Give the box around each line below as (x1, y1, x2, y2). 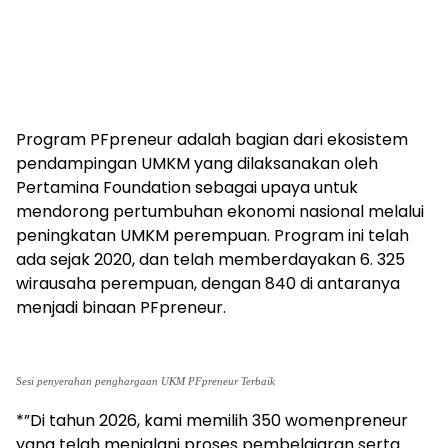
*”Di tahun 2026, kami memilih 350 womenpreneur (16, 408, 408, 432)
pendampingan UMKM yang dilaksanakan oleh (16, 151, 378, 175)
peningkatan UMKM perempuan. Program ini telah (16, 223, 409, 247)
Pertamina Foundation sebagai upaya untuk (16, 175, 358, 199)
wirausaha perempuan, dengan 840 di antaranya (16, 271, 400, 295)
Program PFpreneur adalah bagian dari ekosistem (16, 127, 408, 151)
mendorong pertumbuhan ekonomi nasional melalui (16, 199, 424, 223)
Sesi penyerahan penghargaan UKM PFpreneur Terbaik (16, 374, 275, 387)
